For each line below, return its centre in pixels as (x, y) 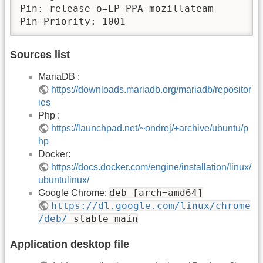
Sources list (40, 54)
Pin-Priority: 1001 (73, 22)
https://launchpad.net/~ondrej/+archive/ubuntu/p (150, 128)
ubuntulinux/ (64, 180)
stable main (103, 218)
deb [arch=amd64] (156, 193)
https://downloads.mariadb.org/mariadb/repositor (151, 89)
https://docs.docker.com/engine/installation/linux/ (151, 167)
